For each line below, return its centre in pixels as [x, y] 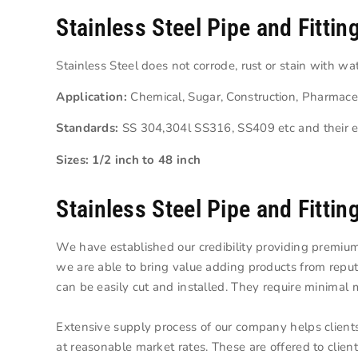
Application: [91, 97]
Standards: [88, 128]
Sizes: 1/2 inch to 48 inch [129, 159]
